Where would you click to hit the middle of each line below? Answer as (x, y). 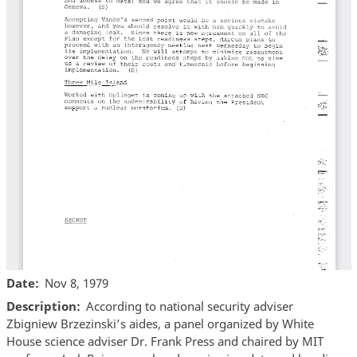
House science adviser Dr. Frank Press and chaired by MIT (165, 341)
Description (41, 306)
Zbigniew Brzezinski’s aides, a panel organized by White (160, 324)
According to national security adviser (190, 306)
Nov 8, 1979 (76, 282)
